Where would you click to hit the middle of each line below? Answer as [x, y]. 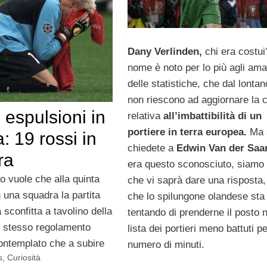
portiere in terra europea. [187, 132]
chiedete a [152, 148]
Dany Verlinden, [164, 51]
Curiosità [24, 258]
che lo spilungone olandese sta [196, 196]
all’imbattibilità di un [211, 116]
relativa [144, 116]
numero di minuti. [166, 244]
